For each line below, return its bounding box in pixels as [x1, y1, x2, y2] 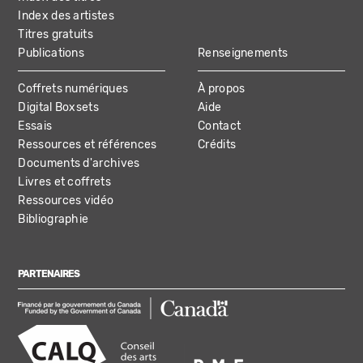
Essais [18, 118, 53, 133]
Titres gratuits [18, 27, 93, 41]
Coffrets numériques [18, 81, 129, 96]
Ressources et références [18, 137, 157, 152]
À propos [198, 81, 246, 96]
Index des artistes [18, 8, 114, 23]
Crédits [198, 137, 237, 152]
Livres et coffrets [18, 174, 111, 189]
